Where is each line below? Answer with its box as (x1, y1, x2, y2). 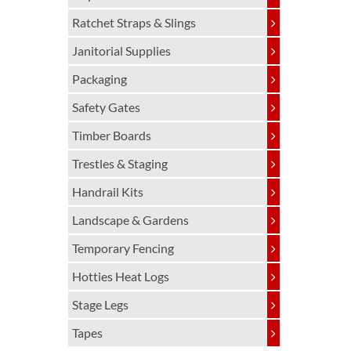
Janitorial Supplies (72, 43, 171, 58)
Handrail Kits (72, 184, 143, 199)
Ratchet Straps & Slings (72, 15, 196, 30)
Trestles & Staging (72, 156, 168, 171)
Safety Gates (72, 100, 140, 114)
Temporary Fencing (72, 241, 174, 255)
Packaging (72, 71, 127, 86)
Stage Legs (72, 297, 128, 312)
